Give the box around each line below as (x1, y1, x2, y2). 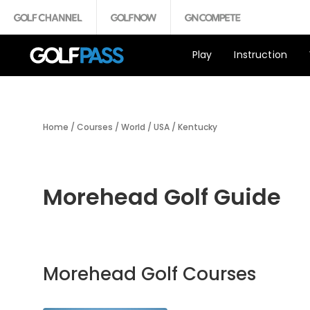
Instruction (234, 47, 288, 62)
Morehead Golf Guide (43, 181, 281, 212)
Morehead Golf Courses (43, 262, 256, 286)
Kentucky (178, 121, 217, 133)
